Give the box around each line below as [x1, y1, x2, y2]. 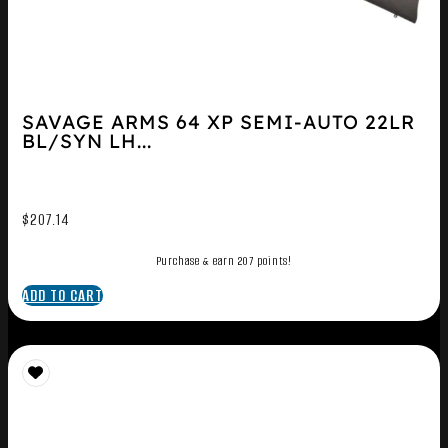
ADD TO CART [21, 285, 103, 307]
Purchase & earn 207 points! [156, 253, 292, 270]
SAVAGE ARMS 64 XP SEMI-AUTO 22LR [21, 110, 415, 135]
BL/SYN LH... [21, 129, 152, 154]
